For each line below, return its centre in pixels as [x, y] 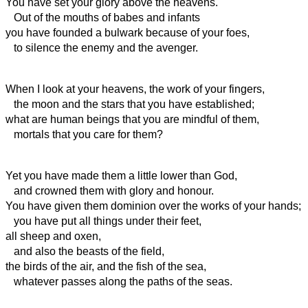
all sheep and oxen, [53, 236]
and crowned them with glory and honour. [110, 190]
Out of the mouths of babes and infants [103, 17]
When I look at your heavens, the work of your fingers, [135, 89]
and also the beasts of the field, [85, 251]
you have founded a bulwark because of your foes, [128, 32]
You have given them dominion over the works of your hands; [153, 206]
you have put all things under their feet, [103, 221]
